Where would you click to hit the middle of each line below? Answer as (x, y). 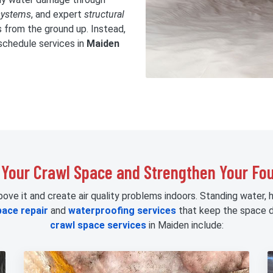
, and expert (58, 14)
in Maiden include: (185, 225)
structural (104, 14)
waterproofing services (122, 210)
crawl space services (98, 225)
